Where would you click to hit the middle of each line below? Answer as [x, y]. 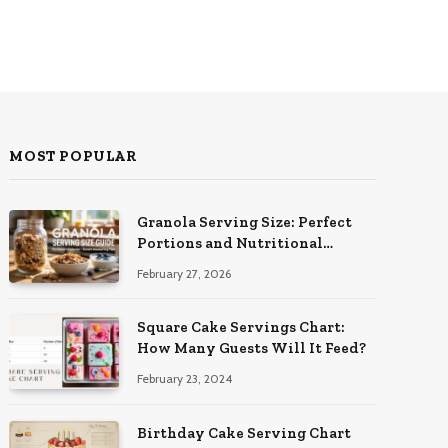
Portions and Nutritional [230, 242]
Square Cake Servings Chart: [241, 327]
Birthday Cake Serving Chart [244, 432]
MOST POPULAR [73, 155]
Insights [168, 263]
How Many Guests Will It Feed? [252, 348]
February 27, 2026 [184, 273]
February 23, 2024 [185, 379]
